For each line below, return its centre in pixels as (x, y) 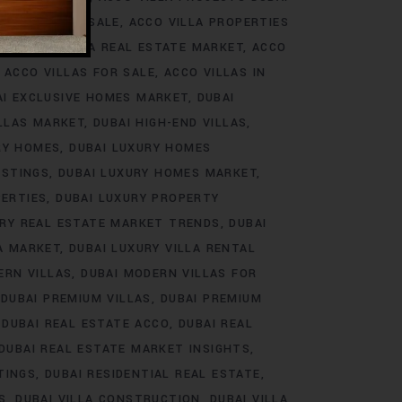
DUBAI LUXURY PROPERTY (138, 198)
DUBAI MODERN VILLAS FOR (169, 274)
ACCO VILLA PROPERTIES (209, 22)
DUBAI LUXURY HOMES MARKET (158, 173)
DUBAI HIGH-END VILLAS (170, 123)
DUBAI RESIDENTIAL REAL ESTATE (153, 374)
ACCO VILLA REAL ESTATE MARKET (132, 48)
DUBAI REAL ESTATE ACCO (86, 324)
